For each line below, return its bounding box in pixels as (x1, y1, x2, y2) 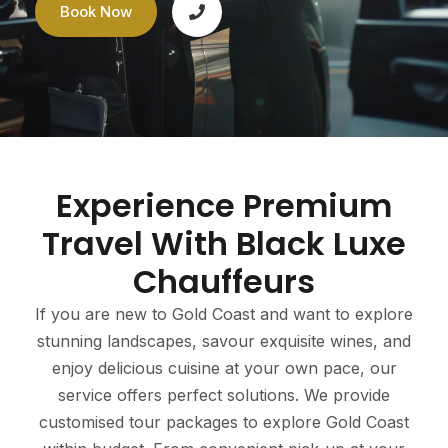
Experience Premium (56, 183, 392, 228)
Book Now (60, 2, 132, 21)
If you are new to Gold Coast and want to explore (35, 304, 413, 324)
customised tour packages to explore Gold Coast (39, 412, 409, 432)
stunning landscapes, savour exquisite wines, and (37, 331, 411, 351)
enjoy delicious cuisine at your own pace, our (51, 358, 397, 378)
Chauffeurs (133, 259, 315, 304)
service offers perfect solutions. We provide (58, 385, 390, 405)
